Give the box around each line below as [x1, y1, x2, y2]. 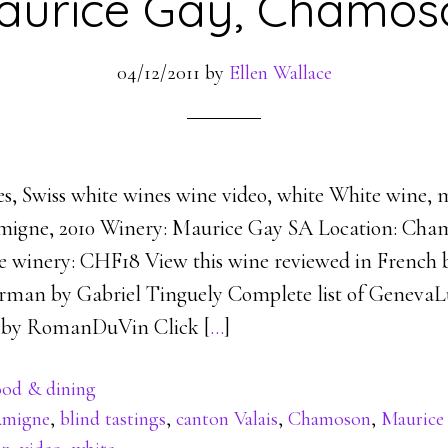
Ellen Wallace [228, 61, 332, 85]
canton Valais [176, 407, 278, 431]
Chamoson [288, 407, 371, 431]
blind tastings [60, 407, 166, 431]
